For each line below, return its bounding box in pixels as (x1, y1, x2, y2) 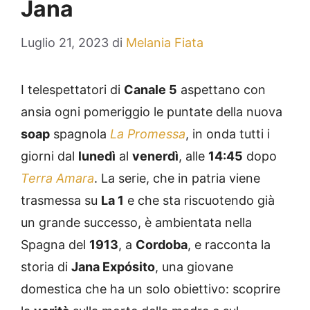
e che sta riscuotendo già (124, 193, 275, 208)
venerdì (132, 149, 179, 164)
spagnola (50, 127, 110, 142)
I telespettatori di (21, 82, 124, 98)
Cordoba (136, 237, 188, 253)
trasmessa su (21, 193, 101, 208)
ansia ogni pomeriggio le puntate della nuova (21, 104, 282, 120)
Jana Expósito (71, 259, 155, 275)
